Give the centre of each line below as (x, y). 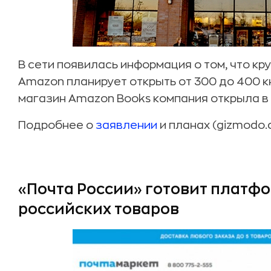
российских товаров (99, 209)
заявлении (126, 125)
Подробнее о (57, 125)
